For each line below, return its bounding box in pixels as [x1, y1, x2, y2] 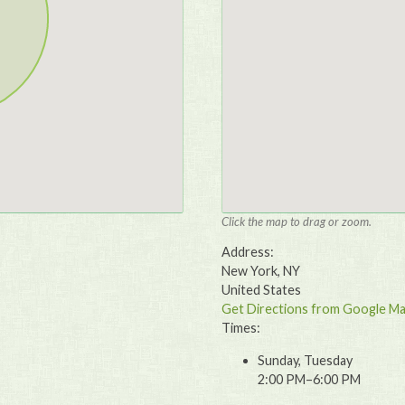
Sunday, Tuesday [258, 352, 353, 368]
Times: [221, 320, 261, 336]
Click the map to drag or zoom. [221, 214, 372, 230]
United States [221, 282, 302, 298]
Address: [221, 244, 275, 260]
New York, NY [221, 263, 301, 279]
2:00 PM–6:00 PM [258, 371, 362, 387]
